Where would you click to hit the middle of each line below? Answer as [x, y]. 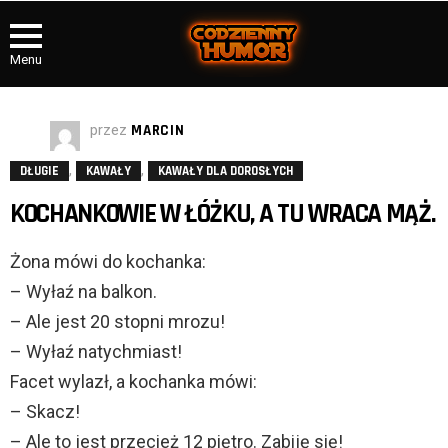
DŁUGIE [39, 171]
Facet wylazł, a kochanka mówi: [133, 382]
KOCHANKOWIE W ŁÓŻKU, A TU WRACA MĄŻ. [222, 214]
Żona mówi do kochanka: [108, 262]
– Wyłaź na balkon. [83, 292]
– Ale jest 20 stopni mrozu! [117, 322]
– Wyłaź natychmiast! [96, 352]
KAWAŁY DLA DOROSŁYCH [225, 171]
